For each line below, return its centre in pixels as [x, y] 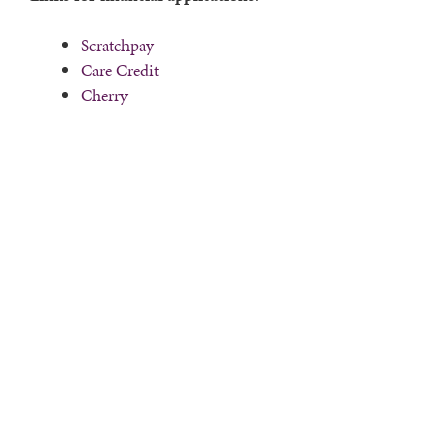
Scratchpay [117, 45]
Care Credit [120, 70]
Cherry [104, 95]
